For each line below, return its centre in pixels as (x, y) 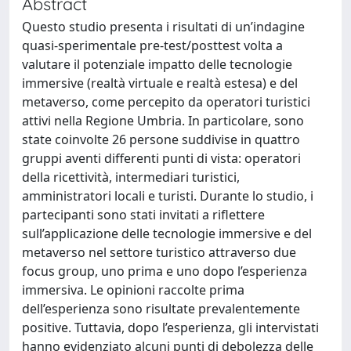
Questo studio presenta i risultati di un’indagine (163, 27)
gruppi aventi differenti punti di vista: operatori (161, 158)
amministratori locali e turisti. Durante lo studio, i (168, 196)
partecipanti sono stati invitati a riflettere (143, 215)
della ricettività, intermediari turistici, (131, 177)
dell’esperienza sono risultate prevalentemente (161, 309)
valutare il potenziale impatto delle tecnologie (157, 64)
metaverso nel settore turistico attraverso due (159, 252)
